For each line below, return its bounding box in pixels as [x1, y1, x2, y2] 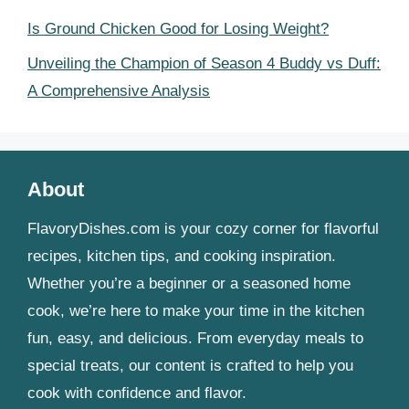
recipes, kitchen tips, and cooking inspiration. [27, 247, 336, 265]
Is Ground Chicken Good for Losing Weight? [27, 19, 329, 37]
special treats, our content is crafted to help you [27, 357, 353, 374]
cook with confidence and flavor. [27, 384, 246, 402]
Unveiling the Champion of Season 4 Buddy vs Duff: [27, 55, 381, 72]
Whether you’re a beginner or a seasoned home [27, 275, 351, 292]
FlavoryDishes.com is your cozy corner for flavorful [27, 220, 379, 237]
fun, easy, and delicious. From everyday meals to [27, 330, 363, 347]
